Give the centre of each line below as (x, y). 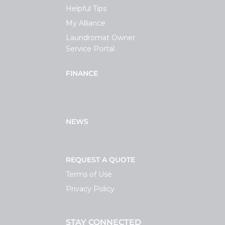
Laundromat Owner (100, 37)
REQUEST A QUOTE (100, 159)
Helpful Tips (86, 8)
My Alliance (85, 23)
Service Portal (90, 48)
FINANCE (82, 73)
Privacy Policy (90, 189)
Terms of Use (89, 174)
